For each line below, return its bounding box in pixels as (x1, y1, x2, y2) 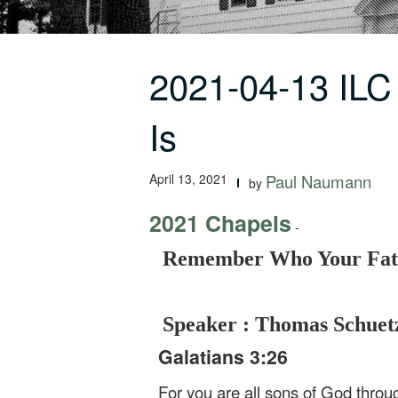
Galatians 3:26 (158, 343, 288, 370)
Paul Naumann (266, 170, 371, 193)
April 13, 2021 (149, 170, 227, 187)
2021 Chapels (149, 207, 291, 239)
